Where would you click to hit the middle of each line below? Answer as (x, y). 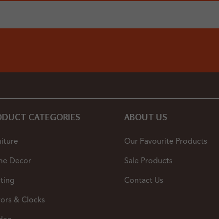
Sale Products (148, 162)
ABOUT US (145, 117)
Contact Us (143, 181)
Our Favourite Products (165, 142)
